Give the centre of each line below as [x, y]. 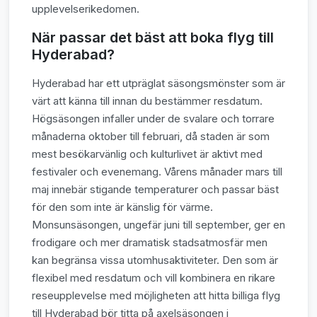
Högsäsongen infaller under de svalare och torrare [153, 119]
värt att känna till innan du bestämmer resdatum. [147, 101]
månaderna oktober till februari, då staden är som [151, 137]
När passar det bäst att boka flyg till [153, 38]
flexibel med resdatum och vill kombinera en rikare [154, 278]
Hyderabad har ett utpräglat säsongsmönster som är [158, 83]
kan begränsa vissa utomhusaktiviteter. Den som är [155, 260]
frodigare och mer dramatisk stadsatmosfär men [150, 243]
